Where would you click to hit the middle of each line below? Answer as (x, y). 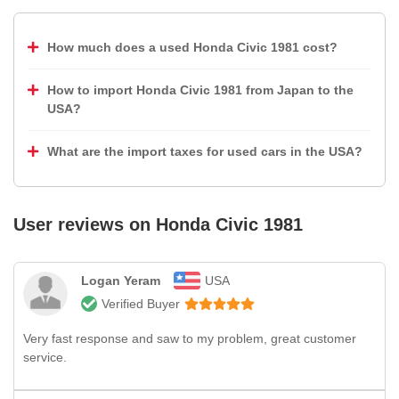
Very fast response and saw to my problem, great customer (190, 338)
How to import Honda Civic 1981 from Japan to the (200, 90)
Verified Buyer (141, 304)
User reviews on (85, 224)
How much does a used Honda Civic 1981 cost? (192, 47)
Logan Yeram (121, 281)
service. (45, 357)
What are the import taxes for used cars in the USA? (205, 151)
